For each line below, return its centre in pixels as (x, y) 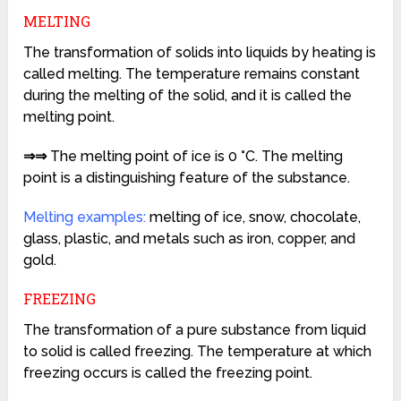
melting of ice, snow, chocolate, (254, 218)
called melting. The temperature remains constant (192, 74)
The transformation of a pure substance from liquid (195, 330)
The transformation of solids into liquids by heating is (200, 53)
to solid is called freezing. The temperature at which (198, 352)
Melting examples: (85, 218)
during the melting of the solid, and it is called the (188, 96)
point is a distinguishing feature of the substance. (187, 178)
